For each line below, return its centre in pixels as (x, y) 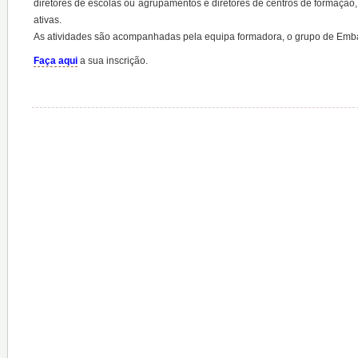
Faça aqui (56, 60)
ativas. (48, 20)
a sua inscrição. (113, 60)
